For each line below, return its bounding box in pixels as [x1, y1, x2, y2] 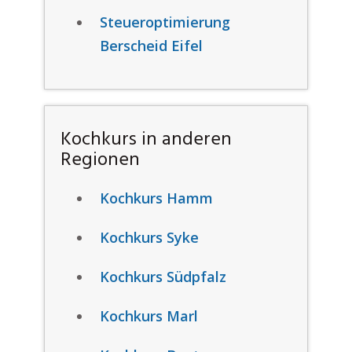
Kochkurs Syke [99, 228, 199, 247]
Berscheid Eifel [99, 36, 203, 55]
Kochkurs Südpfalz [99, 267, 226, 286]
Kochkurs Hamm [99, 189, 213, 207]
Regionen [60, 145, 140, 175]
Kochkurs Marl [99, 306, 198, 325]
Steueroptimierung [99, 13, 230, 31]
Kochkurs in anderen [60, 125, 232, 155]
